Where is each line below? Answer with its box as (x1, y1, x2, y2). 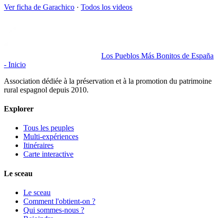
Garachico (43, 2, 74, 11)
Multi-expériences (23, 132, 78, 141)
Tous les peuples (23, 124, 74, 132)
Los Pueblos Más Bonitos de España (101, 51, 214, 60)
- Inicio (4, 60, 26, 69)
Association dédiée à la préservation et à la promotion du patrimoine (4, 76, 212, 85)
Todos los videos (81, 2, 132, 11)
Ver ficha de (4, 2, 43, 11)
